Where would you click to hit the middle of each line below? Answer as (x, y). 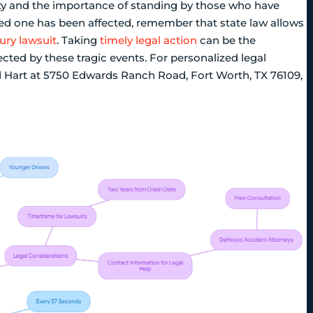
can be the (226, 41)
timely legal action (148, 41)
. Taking (78, 41)
